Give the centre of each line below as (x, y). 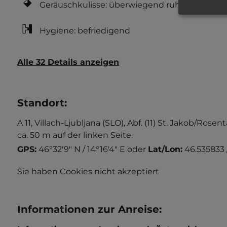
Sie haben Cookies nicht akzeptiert (88, 172)
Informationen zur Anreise (88, 209)
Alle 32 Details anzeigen (68, 62)
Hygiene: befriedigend (85, 30)
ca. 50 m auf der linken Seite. (75, 135)
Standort (41, 103)
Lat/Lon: (165, 149)
